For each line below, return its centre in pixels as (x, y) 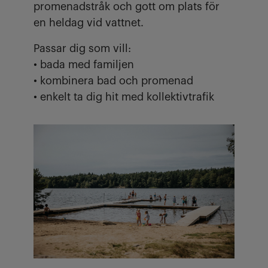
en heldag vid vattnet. (90, 23)
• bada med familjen (84, 65)
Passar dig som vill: (82, 48)
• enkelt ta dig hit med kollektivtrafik (124, 97)
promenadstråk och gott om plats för (127, 7)
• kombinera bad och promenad (113, 81)
